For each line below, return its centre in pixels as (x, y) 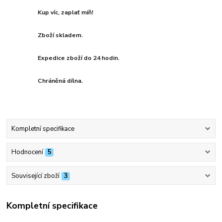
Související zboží (35, 176)
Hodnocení (27, 152)
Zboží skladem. (60, 35)
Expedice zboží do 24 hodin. (79, 58)
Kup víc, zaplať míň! (66, 13)
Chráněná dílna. (60, 81)
